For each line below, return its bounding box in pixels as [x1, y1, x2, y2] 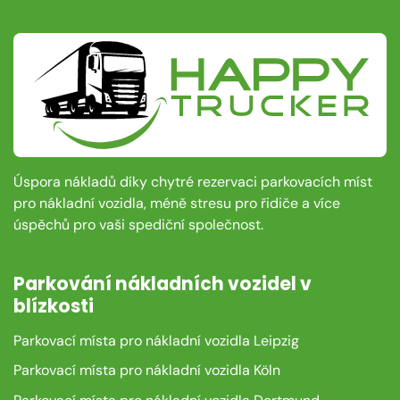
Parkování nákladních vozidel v [13, 271, 312, 296]
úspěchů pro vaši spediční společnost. [13, 215, 263, 235]
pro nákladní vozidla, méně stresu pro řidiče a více [13, 194, 340, 213]
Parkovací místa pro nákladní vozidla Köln [13, 361, 280, 380]
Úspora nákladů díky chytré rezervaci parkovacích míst [13, 172, 372, 192]
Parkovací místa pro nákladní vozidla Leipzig [13, 330, 299, 350]
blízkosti [13, 293, 94, 319]
